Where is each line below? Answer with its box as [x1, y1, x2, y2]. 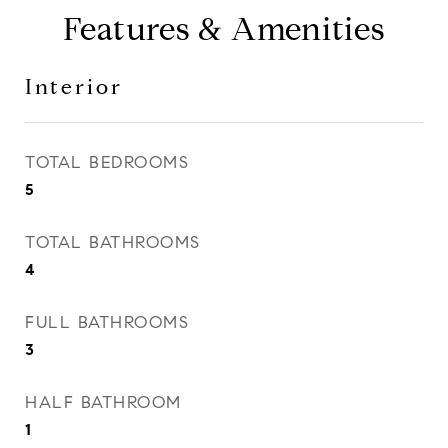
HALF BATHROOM [25, 392, 182, 413]
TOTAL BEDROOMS [25, 152, 189, 173]
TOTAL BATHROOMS [25, 232, 201, 253]
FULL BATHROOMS [25, 312, 189, 333]
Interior [25, 74, 123, 100]
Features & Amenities [62, 9, 386, 49]
